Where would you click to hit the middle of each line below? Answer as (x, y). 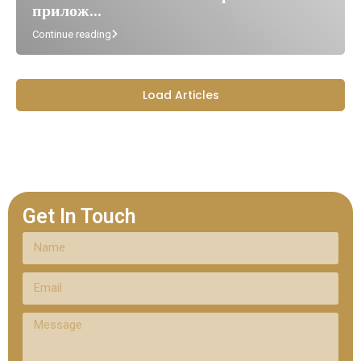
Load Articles (180, 95)
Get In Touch (79, 216)
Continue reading (72, 34)
